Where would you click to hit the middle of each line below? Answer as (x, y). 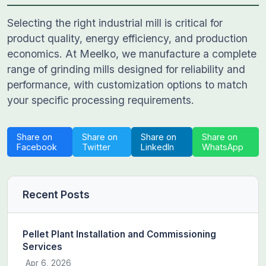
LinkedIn (158, 147)
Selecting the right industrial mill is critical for (115, 23)
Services (42, 247)
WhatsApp (223, 147)
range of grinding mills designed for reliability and (126, 69)
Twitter (96, 147)
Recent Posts (56, 194)
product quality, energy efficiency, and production (127, 38)
